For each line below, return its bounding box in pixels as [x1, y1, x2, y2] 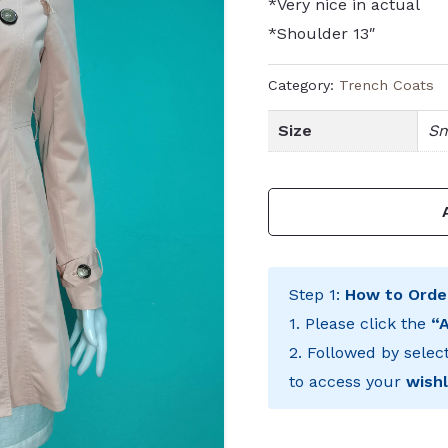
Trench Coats [339, 77, 435, 94]
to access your [289, 371, 407, 391]
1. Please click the [289, 313, 432, 333]
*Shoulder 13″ [268, 24, 376, 44]
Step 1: [289, 284, 346, 304]
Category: [268, 77, 340, 94]
